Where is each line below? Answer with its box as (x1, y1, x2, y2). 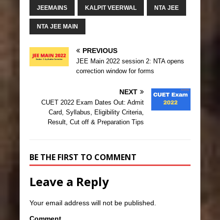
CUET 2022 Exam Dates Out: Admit (41, 99, 144, 107)
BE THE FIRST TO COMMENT (29, 152, 137, 163)
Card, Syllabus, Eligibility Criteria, (49, 109, 144, 116)
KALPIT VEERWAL (85, 4, 137, 12)
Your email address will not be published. (29, 199, 156, 207)
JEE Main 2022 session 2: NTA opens (76, 57, 184, 65)
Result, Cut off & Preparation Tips (48, 118, 144, 126)
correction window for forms (76, 67, 154, 75)
